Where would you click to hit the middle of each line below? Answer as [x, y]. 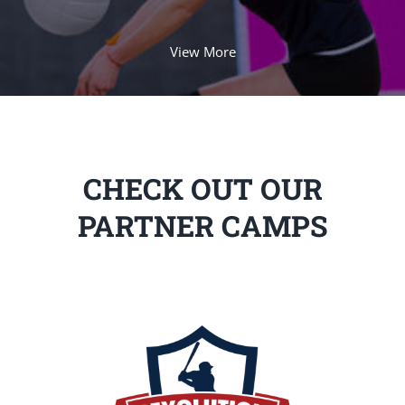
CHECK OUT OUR [202, 188]
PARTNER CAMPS [202, 225]
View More [202, 51]
